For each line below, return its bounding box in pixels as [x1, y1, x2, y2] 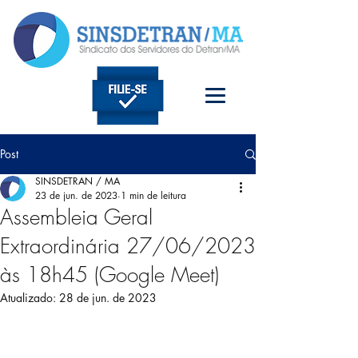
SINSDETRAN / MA [35, 174, 120, 188]
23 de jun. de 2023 [35, 189, 117, 202]
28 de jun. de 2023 [59, 290, 157, 305]
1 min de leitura [121, 189, 186, 202]
